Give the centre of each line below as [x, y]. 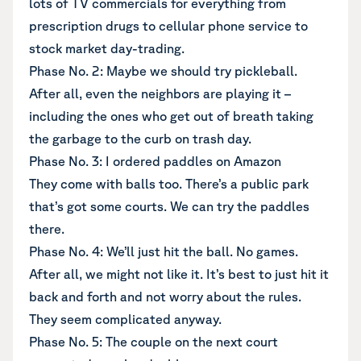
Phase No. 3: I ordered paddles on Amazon [155, 161]
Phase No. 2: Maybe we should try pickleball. [163, 71]
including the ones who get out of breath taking [171, 116]
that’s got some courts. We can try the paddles [169, 206]
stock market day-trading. [107, 48]
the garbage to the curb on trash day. [140, 139]
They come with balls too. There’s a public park [169, 184]
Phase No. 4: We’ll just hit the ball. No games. [164, 251]
